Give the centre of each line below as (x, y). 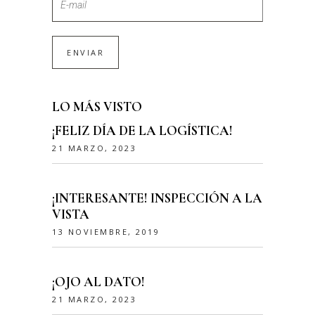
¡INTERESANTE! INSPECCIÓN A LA (157, 198)
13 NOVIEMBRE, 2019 (106, 232)
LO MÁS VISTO (97, 107)
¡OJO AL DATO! (98, 282)
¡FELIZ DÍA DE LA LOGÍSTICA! (142, 131)
